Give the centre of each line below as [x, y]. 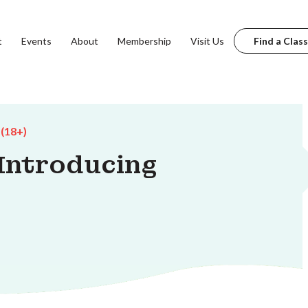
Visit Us [207, 41]
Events [36, 41]
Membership [144, 41]
